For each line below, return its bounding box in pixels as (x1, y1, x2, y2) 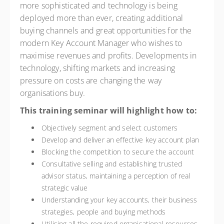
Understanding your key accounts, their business (41, 195, 197, 204)
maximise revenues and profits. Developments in (20, 50, 197, 61)
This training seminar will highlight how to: (20, 105, 197, 116)
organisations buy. (20, 87, 85, 98)
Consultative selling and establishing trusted (41, 159, 182, 168)
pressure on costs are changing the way (20, 75, 162, 86)
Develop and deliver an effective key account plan (41, 135, 199, 144)
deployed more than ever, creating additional (20, 12, 183, 23)
